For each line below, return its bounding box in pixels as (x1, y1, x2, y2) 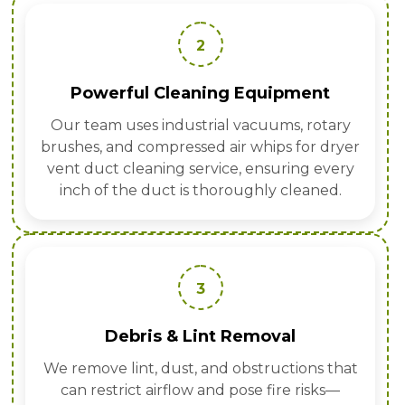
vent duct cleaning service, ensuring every (46, 160, 354, 178)
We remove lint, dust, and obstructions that (42, 360, 358, 378)
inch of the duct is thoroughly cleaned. (59, 182, 342, 200)
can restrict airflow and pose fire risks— (61, 381, 340, 400)
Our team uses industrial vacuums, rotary (50, 117, 351, 135)
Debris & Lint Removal (105, 326, 296, 347)
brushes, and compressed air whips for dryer (41, 138, 360, 156)
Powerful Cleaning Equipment (71, 83, 330, 104)
